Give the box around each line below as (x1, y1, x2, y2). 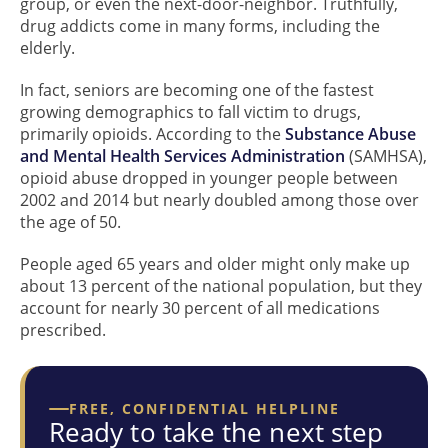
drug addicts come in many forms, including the (20, 14, 380, 37)
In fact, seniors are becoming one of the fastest (20, 78, 374, 101)
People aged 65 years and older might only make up (20, 252, 410, 275)
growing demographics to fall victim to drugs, (20, 100, 361, 123)
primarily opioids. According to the (20, 122, 285, 145)
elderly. (20, 36, 75, 59)
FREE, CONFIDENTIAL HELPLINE (69, 398, 340, 418)
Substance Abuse (285, 122, 416, 145)
